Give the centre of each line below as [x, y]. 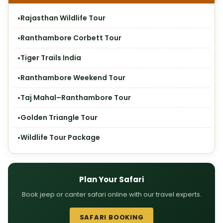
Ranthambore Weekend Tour [73, 78]
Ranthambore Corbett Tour [71, 38]
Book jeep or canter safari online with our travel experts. [111, 194]
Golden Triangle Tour [59, 117]
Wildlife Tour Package [60, 137]
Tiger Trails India [51, 58]
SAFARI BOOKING [111, 217]
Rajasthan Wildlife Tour [63, 18]
